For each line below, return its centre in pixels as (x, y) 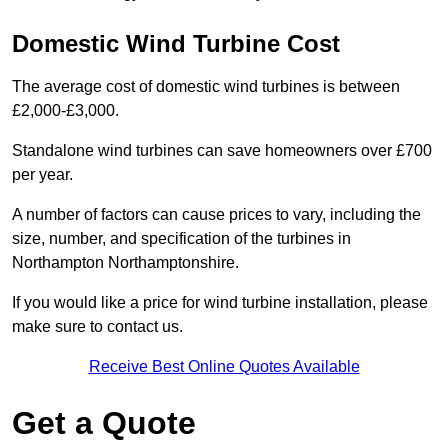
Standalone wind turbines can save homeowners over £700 (222, 151)
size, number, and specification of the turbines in (181, 239)
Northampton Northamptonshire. (125, 263)
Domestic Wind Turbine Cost (176, 44)
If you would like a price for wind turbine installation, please (220, 303)
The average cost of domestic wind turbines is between (206, 87)
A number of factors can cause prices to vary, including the (216, 215)
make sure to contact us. (97, 327)
